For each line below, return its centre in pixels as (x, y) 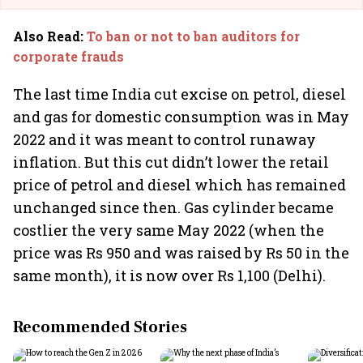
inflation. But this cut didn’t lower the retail (171, 162)
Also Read (47, 36)
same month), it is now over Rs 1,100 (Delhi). (169, 275)
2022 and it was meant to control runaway (164, 139)
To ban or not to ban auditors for (193, 36)
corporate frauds (68, 56)
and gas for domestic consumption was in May (181, 117)
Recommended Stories (100, 327)
